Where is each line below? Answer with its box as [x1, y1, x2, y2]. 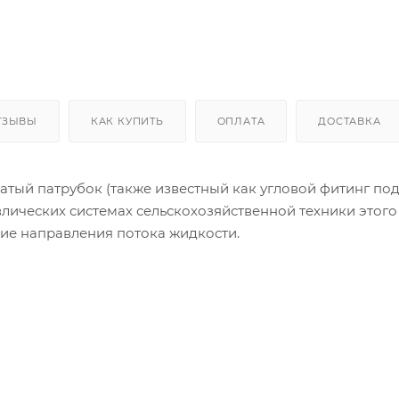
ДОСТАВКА [318, 114, 381, 127]
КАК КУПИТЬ [90, 114, 164, 127]
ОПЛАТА [216, 114, 265, 127]
